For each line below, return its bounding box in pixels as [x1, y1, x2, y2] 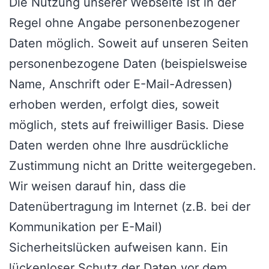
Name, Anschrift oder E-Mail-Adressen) [9, 77, 232, 92]
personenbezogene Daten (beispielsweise [9, 56, 247, 71]
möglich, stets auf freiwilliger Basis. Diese [9, 118, 244, 133]
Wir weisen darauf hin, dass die [9, 179, 186, 194]
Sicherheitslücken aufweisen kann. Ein [9, 240, 228, 255]
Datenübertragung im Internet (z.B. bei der [9, 199, 250, 214]
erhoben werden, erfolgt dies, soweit [9, 97, 219, 112]
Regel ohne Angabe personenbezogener [9, 16, 240, 31]
